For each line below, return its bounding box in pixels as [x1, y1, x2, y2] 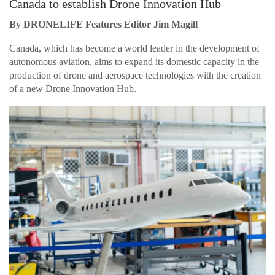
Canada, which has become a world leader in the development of [9, 43, 260, 54]
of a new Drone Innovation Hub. [9, 83, 136, 95]
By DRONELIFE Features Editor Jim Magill [9, 19, 198, 30]
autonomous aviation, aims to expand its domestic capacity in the [9, 56, 259, 68]
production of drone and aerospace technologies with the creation [9, 70, 261, 81]
